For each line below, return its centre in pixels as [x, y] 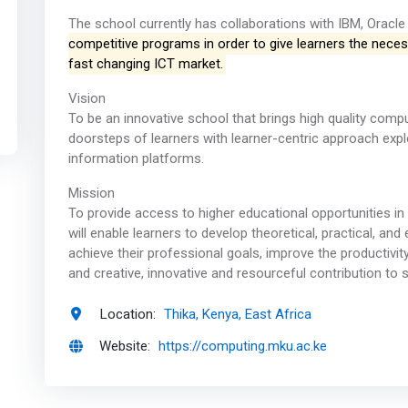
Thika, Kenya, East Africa [238, 314]
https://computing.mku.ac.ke [243, 347]
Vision [87, 99]
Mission [91, 194]
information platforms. [136, 159]
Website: [125, 347]
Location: [128, 314]
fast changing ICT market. [145, 64]
